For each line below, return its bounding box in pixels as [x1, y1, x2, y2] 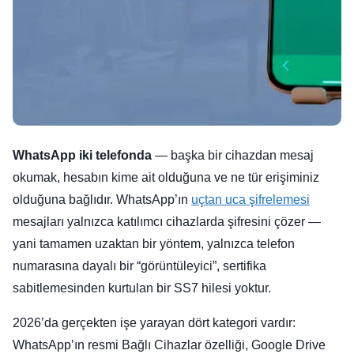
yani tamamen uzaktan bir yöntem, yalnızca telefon [13, 237, 295, 250]
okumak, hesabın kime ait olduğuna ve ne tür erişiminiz [13, 171, 319, 184]
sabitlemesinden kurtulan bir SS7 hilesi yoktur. [13, 281, 271, 295]
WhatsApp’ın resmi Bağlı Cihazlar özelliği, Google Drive [13, 338, 326, 352]
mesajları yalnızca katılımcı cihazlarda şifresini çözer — [13, 215, 321, 228]
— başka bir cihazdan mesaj [152, 149, 314, 162]
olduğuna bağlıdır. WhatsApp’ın [13, 193, 191, 206]
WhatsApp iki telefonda [13, 149, 152, 162]
